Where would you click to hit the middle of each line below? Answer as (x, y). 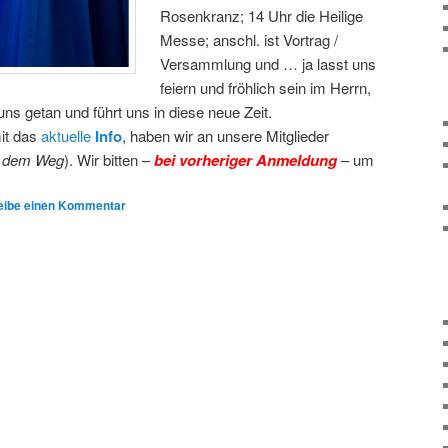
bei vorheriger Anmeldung (245, 159)
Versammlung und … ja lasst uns (268, 63)
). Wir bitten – (109, 159)
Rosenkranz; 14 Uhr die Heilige (262, 15)
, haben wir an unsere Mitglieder (225, 135)
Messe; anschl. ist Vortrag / (249, 39)
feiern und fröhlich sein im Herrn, (266, 87)
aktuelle (68, 135)
